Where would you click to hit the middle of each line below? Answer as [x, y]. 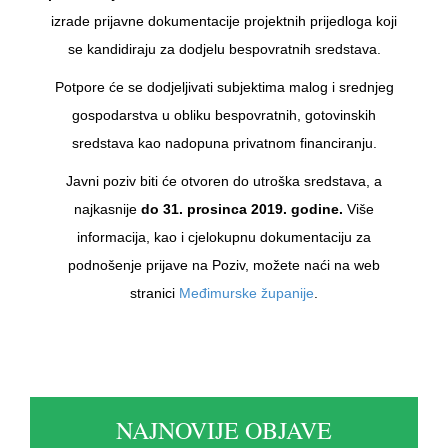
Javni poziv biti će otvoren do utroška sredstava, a [224, 180]
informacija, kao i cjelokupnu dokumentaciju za [224, 236]
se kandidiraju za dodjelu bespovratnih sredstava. [224, 48]
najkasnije [107, 208]
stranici [154, 292]
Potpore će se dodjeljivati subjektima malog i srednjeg [224, 86]
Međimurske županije [246, 292]
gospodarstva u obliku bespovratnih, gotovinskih [224, 114]
